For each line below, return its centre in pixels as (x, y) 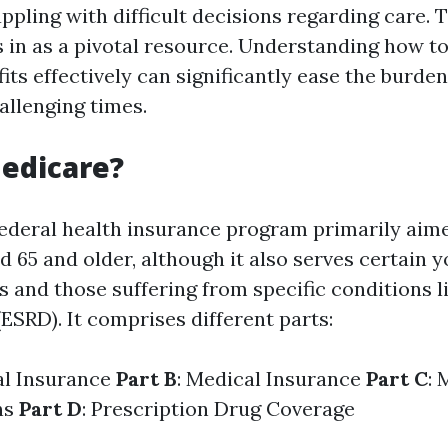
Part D (50, 408)
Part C (397, 378)
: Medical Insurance (271, 378)
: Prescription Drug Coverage (218, 408)
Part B (146, 378)
